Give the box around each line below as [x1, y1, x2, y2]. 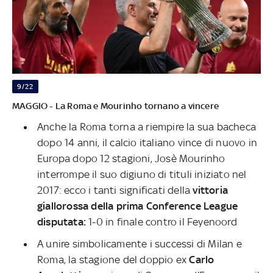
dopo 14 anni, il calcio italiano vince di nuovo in [37, 136, 258, 149]
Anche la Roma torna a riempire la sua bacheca [37, 121, 257, 133]
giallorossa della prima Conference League [37, 200, 238, 213]
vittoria [193, 184, 229, 197]
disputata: [37, 216, 89, 229]
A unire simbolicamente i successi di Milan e [37, 238, 242, 250]
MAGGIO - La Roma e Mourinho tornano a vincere [12, 101, 219, 112]
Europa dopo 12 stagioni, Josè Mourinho [37, 152, 225, 165]
